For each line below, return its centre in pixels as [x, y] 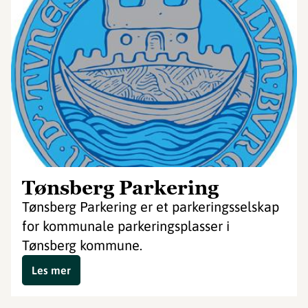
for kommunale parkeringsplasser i [126, 226]
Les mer [51, 270]
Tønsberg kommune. [82, 245]
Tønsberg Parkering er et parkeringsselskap [151, 207]
